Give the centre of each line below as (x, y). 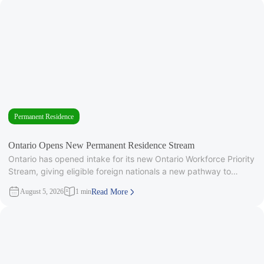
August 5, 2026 (42, 192)
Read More (110, 192)
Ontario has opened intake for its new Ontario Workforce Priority (131, 159)
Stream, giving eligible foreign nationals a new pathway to (120, 171)
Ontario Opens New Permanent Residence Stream (101, 146)
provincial (27, 184)
